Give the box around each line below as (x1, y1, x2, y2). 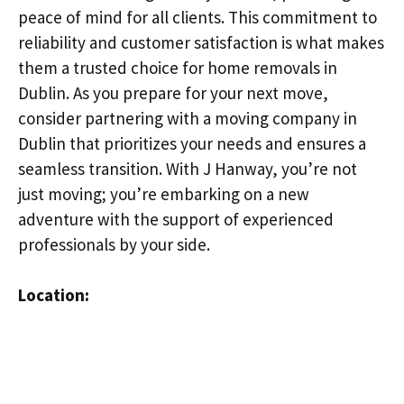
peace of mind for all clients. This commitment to (18, 5, 377, 28)
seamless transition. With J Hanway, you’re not (18, 157, 357, 179)
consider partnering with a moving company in (18, 106, 357, 129)
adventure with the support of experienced (18, 207, 334, 230)
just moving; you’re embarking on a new (18, 182, 309, 205)
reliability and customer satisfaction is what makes (18, 31, 384, 53)
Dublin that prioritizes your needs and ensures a (18, 132, 366, 154)
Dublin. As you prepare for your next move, (18, 81, 328, 104)
